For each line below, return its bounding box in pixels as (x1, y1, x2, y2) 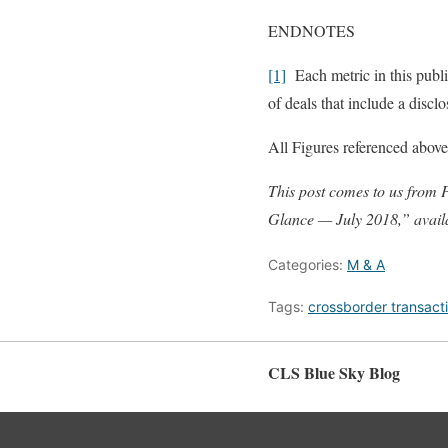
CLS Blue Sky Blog (268, 361, 400, 385)
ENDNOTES (268, 20, 355, 42)
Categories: (268, 256, 347, 274)
